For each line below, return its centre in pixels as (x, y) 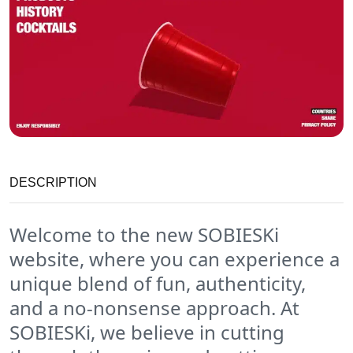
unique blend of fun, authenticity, (158, 284)
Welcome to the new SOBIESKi (144, 235)
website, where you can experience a (175, 259)
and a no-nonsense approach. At (154, 308)
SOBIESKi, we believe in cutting (147, 333)
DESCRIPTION (53, 183)
